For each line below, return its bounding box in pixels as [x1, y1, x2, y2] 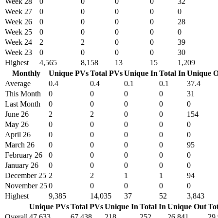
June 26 [5, 110, 29, 119]
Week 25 [5, 28, 32, 36]
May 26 [5, 120, 29, 129]
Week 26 [5, 18, 32, 26]
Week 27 [5, 7, 32, 16]
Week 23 [5, 48, 32, 57]
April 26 [5, 130, 31, 139]
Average [5, 79, 31, 88]
